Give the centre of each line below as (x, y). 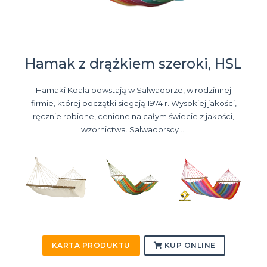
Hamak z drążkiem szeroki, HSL (133, 63)
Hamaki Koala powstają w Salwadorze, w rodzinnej (133, 90)
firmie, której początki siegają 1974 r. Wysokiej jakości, (133, 103)
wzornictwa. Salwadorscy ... (133, 129)
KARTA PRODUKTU (91, 246)
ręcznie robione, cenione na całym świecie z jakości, (133, 116)
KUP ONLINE (189, 246)
